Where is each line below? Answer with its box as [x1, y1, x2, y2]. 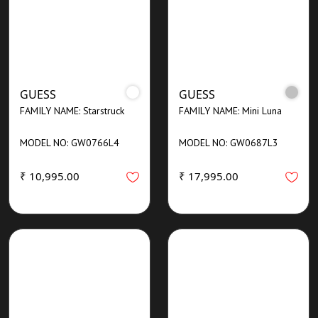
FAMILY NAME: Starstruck [20, 104, 124, 117]
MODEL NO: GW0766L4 [20, 136, 119, 149]
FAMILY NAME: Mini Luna [179, 104, 282, 117]
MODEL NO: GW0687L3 [179, 136, 278, 149]
